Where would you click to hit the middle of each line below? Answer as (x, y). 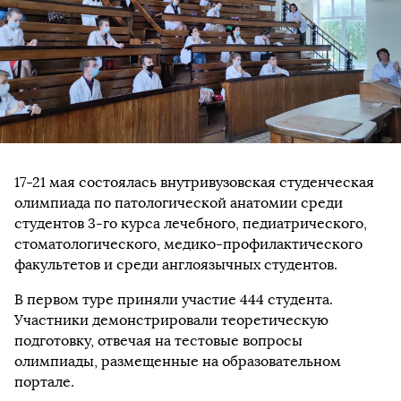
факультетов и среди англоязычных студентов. (176, 264)
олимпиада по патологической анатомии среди (179, 202)
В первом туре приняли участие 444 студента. (174, 299)
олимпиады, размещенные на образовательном (178, 361)
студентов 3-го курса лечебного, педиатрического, (191, 223)
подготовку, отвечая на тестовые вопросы (158, 340)
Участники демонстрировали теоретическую (171, 320)
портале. (44, 381)
